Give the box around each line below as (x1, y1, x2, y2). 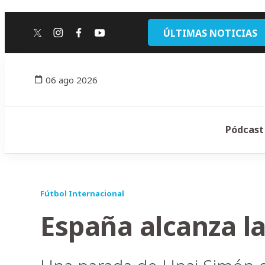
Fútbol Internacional (40, 188, 124, 199)
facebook (77, 30, 126, 45)
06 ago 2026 (46, 73, 98, 86)
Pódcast (225, 123, 264, 136)
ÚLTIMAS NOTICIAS (163, 27, 257, 40)
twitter (36, 30, 73, 45)
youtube (98, 30, 141, 45)
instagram (57, 30, 110, 45)
